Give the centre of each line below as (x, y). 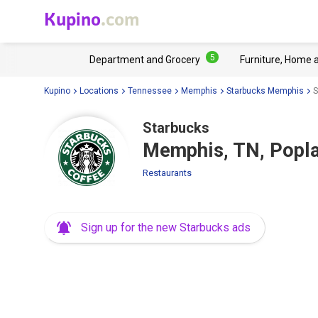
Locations (99, 91)
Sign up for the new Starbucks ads (166, 227)
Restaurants (167, 173)
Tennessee (150, 91)
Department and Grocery (145, 60)
